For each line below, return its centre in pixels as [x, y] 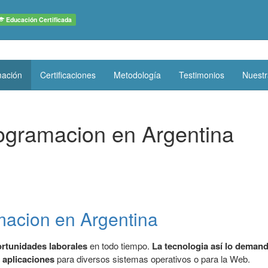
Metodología [137, 75]
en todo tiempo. [118, 246]
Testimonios [202, 75]
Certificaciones [68, 75]
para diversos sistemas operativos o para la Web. [152, 259]
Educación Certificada [38, 19]
